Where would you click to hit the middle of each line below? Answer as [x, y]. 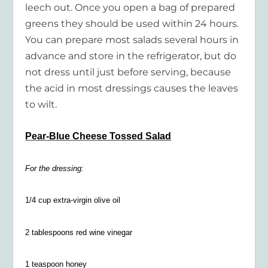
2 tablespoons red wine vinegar [79, 232]
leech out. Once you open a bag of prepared [130, 8]
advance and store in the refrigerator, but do [131, 56]
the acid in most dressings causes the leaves [132, 89]
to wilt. [41, 105]
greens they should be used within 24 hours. [132, 24]
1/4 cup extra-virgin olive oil [73, 200]
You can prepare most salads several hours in [132, 40]
